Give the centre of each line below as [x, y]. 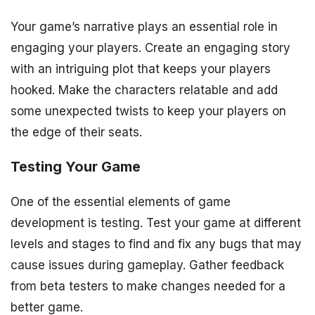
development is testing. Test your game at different [156, 223]
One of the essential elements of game [121, 202]
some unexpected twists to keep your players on [148, 111]
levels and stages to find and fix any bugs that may [156, 244]
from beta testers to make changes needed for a [148, 287]
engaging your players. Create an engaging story [150, 48]
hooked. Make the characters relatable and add [144, 90]
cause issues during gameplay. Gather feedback [147, 265]
